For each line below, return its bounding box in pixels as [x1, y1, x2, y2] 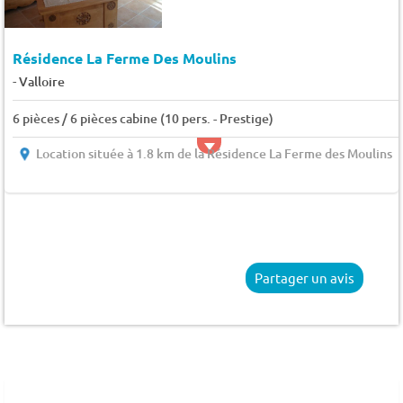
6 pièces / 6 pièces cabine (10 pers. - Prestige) [12, 110, 273, 128]
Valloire [18, 73, 65, 91]
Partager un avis [255, 268, 355, 286]
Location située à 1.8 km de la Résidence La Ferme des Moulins [35, 145, 392, 163]
